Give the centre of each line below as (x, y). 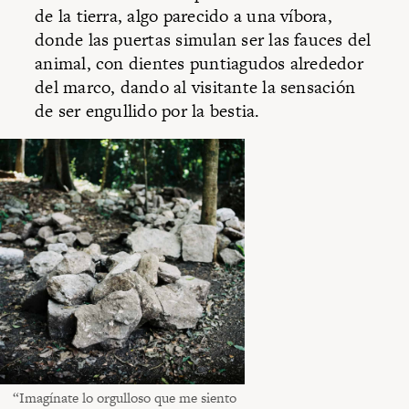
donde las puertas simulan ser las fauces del (203, 39)
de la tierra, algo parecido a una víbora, (184, 16)
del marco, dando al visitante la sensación (195, 87)
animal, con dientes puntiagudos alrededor (199, 63)
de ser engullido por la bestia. (147, 110)
